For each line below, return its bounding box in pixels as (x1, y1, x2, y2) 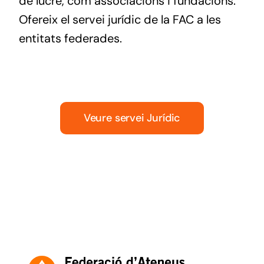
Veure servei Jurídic (83, 110, 181, 125)
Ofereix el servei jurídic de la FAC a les (18, 11, 221, 27)
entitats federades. (18, 30, 122, 46)
